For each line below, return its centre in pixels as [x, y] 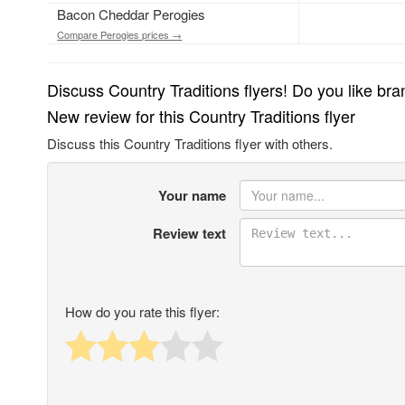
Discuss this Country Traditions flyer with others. [190, 144]
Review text [189, 234]
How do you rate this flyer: [142, 312]
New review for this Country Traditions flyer [201, 116]
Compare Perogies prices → [120, 35]
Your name [192, 196]
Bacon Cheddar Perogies [132, 14]
